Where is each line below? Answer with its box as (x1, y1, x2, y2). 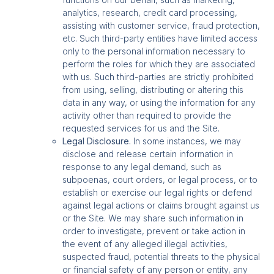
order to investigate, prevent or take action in (62, 226, 246, 237)
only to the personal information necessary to (62, 46, 246, 57)
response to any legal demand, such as (62, 161, 222, 172)
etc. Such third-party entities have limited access (62, 33, 258, 44)
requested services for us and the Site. (62, 123, 220, 134)
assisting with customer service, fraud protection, (62, 20, 261, 31)
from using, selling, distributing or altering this (62, 84, 244, 95)
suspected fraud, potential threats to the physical (62, 251, 261, 262)
